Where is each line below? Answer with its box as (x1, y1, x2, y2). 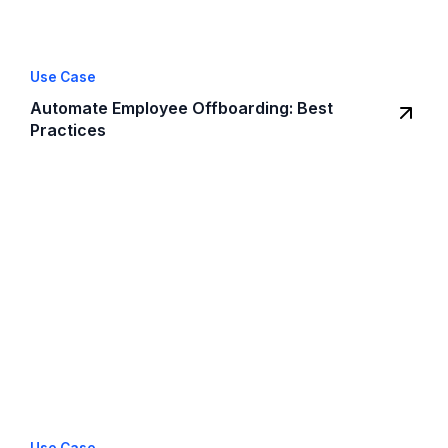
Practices (30, 120, 106, 141)
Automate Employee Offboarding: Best (30, 98, 333, 119)
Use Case (30, 69, 96, 86)
